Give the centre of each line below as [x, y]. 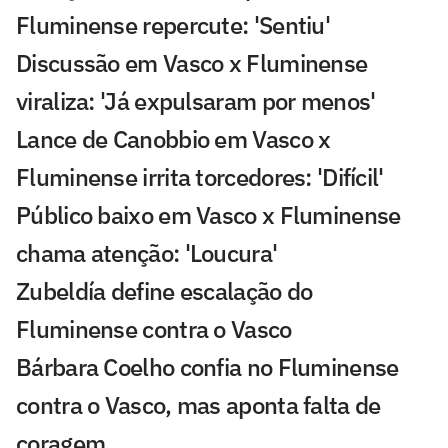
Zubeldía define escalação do [164, 290]
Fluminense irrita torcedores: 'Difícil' [200, 176]
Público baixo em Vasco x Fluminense [208, 214]
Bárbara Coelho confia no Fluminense [207, 366]
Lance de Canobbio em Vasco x [173, 138]
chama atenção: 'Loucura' [147, 252]
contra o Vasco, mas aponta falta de [198, 404]
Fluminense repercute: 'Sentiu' [173, 24]
